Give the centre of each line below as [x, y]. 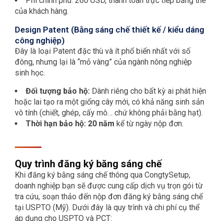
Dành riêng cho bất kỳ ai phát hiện [148, 91]
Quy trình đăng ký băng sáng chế [88, 164]
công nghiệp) [40, 41]
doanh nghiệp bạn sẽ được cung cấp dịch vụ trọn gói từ [109, 186]
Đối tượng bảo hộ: [58, 91]
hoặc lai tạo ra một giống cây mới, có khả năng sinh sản [110, 102]
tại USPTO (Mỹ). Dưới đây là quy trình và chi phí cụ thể [107, 208]
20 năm [101, 124]
